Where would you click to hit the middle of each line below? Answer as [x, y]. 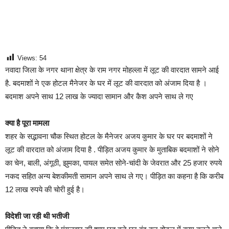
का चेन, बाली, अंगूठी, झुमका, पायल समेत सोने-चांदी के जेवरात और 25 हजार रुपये [113, 163]
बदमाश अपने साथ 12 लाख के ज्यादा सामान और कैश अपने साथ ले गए [99, 97]
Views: [27, 58]
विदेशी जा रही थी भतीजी [37, 216]
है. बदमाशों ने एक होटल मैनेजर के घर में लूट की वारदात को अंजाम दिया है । [106, 83]
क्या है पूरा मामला [27, 123]
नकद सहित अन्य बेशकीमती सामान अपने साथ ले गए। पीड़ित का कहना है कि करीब [114, 176]
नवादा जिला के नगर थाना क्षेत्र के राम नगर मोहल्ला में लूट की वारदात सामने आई [112, 70]
